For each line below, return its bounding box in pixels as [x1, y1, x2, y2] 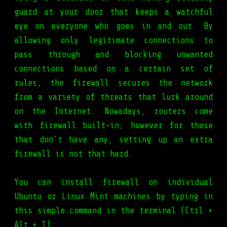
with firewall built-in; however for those [14, 121, 213, 131]
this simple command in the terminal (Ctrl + [14, 206, 213, 216]
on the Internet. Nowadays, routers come [14, 106, 213, 117]
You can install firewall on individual [14, 177, 213, 187]
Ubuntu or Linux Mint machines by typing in [14, 192, 213, 202]
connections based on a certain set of [14, 64, 213, 74]
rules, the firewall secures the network [14, 78, 213, 88]
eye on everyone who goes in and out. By [14, 21, 213, 31]
